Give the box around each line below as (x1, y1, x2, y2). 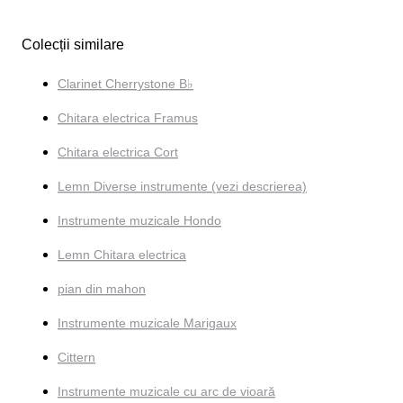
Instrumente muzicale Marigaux (58, 316, 237, 331)
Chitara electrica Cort (58, 145, 178, 160)
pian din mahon (58, 282, 146, 297)
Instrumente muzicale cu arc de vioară (58, 384, 275, 399)
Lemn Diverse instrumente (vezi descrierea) (58, 179, 307, 194)
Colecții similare (22, 37, 124, 53)
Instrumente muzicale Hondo (58, 213, 221, 228)
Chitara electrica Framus (58, 111, 198, 126)
